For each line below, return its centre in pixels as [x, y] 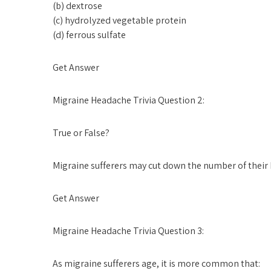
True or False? [81, 133]
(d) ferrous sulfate [89, 35]
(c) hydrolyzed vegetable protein [119, 20]
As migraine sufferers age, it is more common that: [156, 263]
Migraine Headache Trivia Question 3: [128, 231]
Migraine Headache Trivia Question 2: [129, 100]
